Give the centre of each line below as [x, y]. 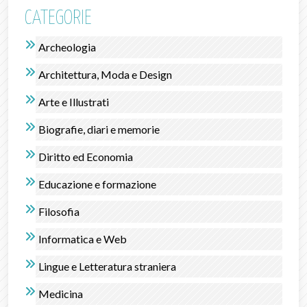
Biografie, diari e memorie [99, 129]
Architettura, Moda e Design [105, 74]
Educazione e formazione [97, 184]
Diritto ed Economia [86, 156]
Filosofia [59, 211]
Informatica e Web [83, 238]
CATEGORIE [58, 18]
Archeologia [67, 47]
